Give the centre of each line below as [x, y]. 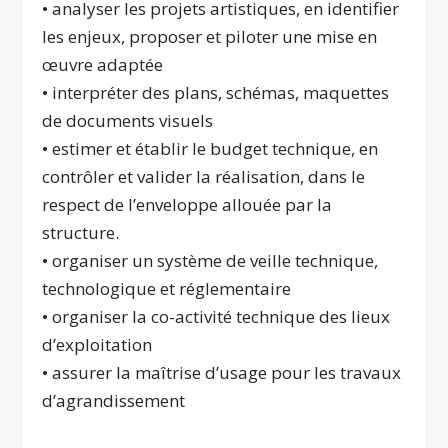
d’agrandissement [114, 400]
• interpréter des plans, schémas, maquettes [216, 92]
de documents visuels [128, 120]
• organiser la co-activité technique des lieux [216, 316]
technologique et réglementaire [167, 288]
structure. [81, 232]
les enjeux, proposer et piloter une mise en [210, 36]
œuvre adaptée [103, 64]
